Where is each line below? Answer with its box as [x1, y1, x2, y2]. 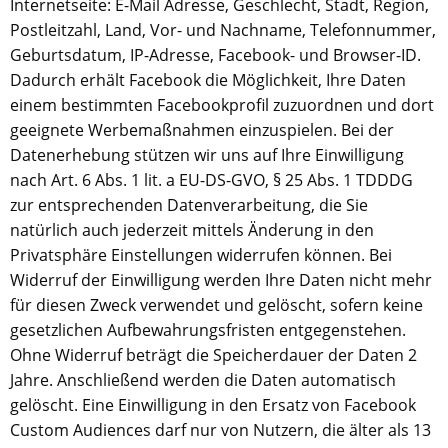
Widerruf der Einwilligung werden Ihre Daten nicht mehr [10, 269, 432, 291]
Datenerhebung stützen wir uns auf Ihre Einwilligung [10, 144, 404, 166]
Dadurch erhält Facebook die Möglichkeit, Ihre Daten [10, 69, 406, 91]
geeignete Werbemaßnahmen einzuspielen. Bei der [10, 119, 394, 141]
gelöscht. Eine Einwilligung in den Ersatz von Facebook [10, 394, 416, 416]
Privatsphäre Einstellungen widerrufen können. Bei [10, 244, 392, 266]
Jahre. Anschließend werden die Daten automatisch [10, 369, 396, 391]
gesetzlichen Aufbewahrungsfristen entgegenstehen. [10, 319, 406, 341]
